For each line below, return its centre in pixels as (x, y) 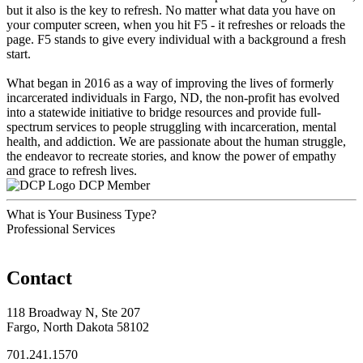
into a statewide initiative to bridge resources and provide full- (164, 112)
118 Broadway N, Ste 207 (73, 312)
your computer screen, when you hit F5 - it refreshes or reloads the (176, 24)
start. (19, 53)
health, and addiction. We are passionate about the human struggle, (176, 141)
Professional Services (61, 228)
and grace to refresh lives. (72, 170)
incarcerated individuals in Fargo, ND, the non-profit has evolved (173, 97)
